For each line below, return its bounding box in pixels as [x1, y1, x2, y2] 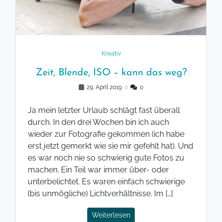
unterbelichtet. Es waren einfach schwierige [28, 176, 185, 186]
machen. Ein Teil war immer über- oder [28, 165, 169, 174]
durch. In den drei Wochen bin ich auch [28, 117, 169, 127]
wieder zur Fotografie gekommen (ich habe [28, 129, 184, 139]
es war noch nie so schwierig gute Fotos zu [28, 153, 184, 163]
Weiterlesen [92, 211, 130, 219]
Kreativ [101, 50, 121, 57]
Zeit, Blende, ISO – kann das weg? [35, 67, 187, 78]
